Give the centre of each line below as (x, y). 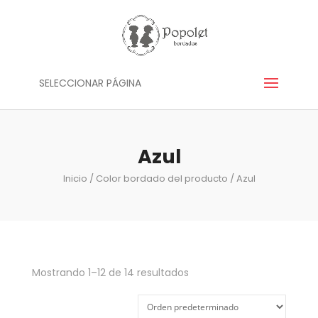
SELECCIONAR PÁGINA (90, 83)
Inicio (75, 179)
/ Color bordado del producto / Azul (171, 179)
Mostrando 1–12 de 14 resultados (110, 273)
